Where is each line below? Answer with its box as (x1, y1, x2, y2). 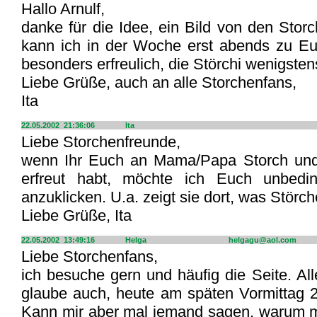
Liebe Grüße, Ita (21, 207, 132, 224)
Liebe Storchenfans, (21, 248, 158, 265)
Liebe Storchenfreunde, (21, 133, 180, 151)
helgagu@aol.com (229, 236, 296, 244)
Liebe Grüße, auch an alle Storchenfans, (21, 74, 296, 91)
